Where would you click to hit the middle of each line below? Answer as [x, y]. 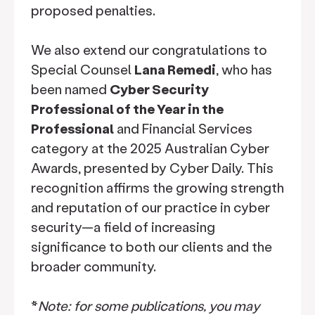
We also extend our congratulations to [149, 50]
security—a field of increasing [123, 227]
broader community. [94, 266]
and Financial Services [183, 128]
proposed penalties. [93, 10]
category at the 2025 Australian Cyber [150, 148]
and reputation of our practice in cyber [150, 207]
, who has [244, 69]
